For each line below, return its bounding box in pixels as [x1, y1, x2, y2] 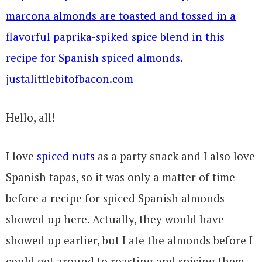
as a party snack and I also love [95, 148, 255, 163]
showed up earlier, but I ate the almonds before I [6, 232, 253, 247]
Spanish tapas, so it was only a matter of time [6, 169, 235, 184]
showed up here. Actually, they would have [6, 211, 224, 226]
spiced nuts [37, 148, 95, 163]
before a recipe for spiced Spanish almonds [6, 190, 225, 205]
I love [6, 148, 37, 163]
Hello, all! [6, 109, 55, 125]
